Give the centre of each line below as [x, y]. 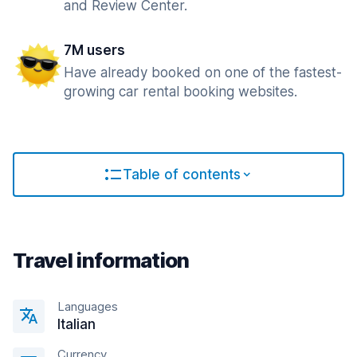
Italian [76, 324]
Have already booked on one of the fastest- [203, 73]
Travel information [101, 260]
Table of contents [182, 175]
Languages [88, 306]
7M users [94, 50]
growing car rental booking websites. [180, 92]
